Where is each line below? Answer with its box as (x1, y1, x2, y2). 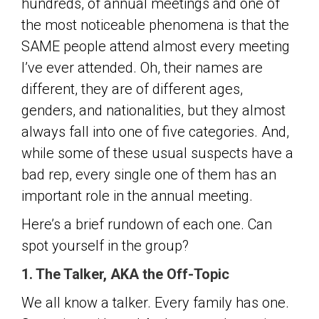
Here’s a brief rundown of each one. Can (21, 216, 272, 233)
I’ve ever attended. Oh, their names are (21, 59, 263, 76)
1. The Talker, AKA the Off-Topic (21, 266, 229, 283)
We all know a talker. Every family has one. (21, 294, 289, 311)
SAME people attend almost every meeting (21, 38, 290, 55)
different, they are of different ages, (21, 80, 243, 98)
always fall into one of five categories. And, (21, 123, 289, 140)
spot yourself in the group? (21, 237, 189, 254)
